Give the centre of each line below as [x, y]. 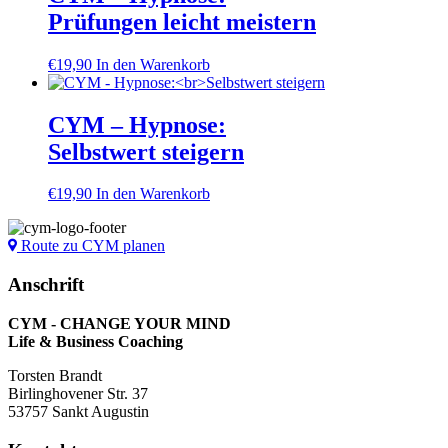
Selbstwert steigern [146, 151]
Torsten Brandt [55, 375]
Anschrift [46, 285]
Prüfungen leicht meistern [182, 21]
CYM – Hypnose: [137, 124]
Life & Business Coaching [95, 341]
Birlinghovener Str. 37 [78, 393]
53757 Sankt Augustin [78, 411]
